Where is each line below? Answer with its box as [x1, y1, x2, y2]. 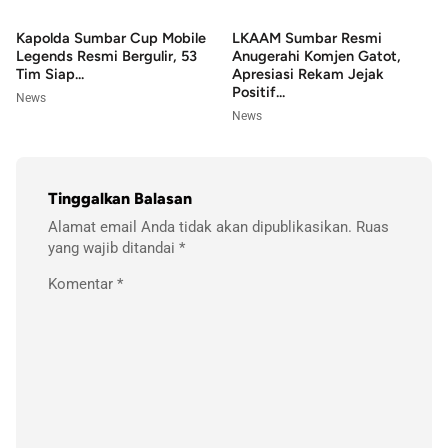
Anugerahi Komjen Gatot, [232, 47, 401, 66]
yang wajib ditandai [48, 239, 179, 258]
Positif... [232, 83, 285, 102]
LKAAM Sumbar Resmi [232, 29, 382, 48]
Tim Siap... [16, 65, 84, 84]
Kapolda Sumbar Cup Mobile [16, 29, 206, 48]
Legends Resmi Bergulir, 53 [16, 47, 197, 66]
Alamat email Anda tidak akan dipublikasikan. [48, 218, 352, 237]
